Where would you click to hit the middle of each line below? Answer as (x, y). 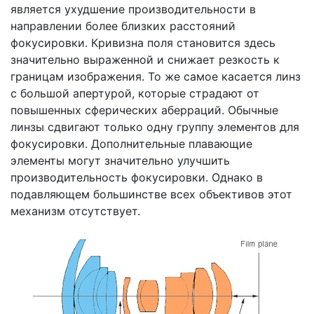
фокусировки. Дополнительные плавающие (131, 144)
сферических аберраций (153, 110)
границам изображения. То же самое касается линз (156, 76)
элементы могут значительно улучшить (120, 161)
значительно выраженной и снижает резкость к (145, 60)
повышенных (48, 110)
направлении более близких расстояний (123, 26)
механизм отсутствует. (75, 211)
